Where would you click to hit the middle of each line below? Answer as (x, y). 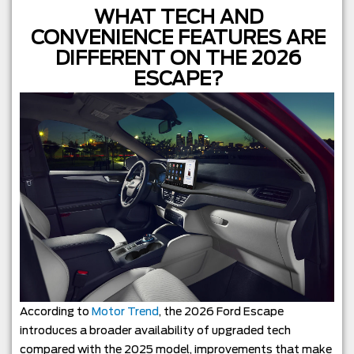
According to (56, 312)
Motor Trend (125, 312)
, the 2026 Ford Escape (221, 312)
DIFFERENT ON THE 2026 (179, 58)
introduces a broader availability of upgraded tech (155, 331)
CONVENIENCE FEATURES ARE (179, 37)
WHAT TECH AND (178, 17)
